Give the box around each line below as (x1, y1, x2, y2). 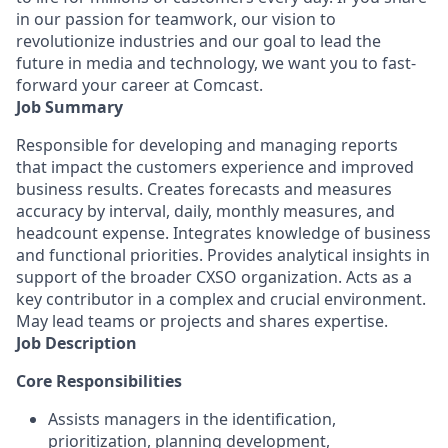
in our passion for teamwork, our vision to (16, 8, 336, 30)
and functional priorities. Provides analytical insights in (16, 244, 430, 266)
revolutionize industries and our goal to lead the (16, 30, 381, 52)
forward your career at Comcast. (16, 74, 263, 96)
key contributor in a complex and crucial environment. (16, 288, 426, 310)
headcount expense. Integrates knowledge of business (16, 222, 431, 244)
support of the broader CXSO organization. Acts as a (16, 266, 412, 288)
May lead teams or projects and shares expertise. (16, 310, 388, 332)
